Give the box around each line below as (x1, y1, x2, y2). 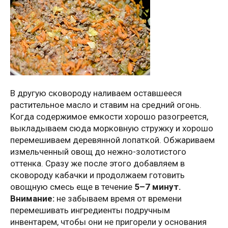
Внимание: (10, 193, 54, 204)
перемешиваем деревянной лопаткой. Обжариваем (10, 135, 215, 146)
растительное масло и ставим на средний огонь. (10, 100, 202, 110)
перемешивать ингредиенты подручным (10, 205, 170, 216)
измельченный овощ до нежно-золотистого (10, 147, 186, 157)
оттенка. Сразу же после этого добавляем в (10, 158, 185, 169)
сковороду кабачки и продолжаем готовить (10, 170, 185, 181)
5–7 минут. (134, 182, 181, 192)
